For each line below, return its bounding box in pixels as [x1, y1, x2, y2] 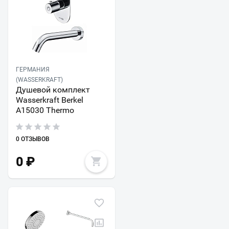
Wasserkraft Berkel [16, 95, 83, 105]
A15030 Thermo [16, 105, 74, 116]
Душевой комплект [16, 85, 90, 95]
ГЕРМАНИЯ [16, 66, 50, 74]
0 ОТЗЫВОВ [16, 135, 50, 143]
